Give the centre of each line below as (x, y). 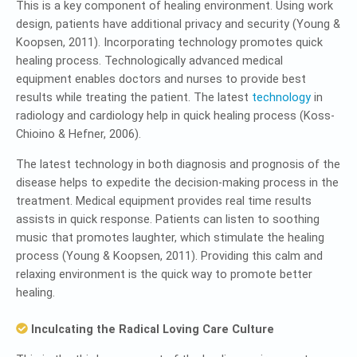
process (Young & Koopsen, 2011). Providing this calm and (169, 256)
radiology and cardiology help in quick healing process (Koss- (175, 116)
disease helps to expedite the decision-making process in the (177, 182)
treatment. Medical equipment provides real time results (164, 201)
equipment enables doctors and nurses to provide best (161, 79)
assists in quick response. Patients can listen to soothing (168, 219)
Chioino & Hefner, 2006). (78, 134)
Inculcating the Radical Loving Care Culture (151, 329)
